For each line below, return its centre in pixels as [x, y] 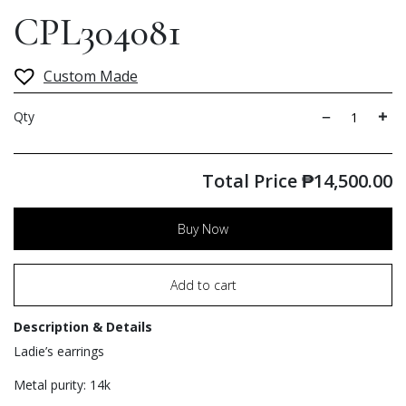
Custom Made [91, 76]
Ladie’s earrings [59, 352]
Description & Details [83, 327]
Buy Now [203, 229]
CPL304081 [97, 32]
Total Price [252, 181]
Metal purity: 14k [62, 385]
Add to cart [203, 285]
